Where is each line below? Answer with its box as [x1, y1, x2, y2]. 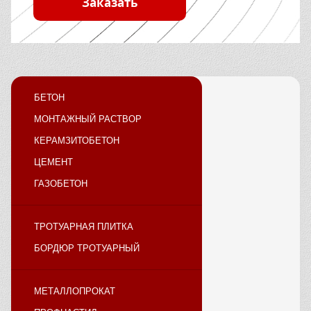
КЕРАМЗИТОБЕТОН [34, 135, 119, 146]
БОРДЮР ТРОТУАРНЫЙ [34, 243, 140, 254]
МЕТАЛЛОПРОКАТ [34, 286, 115, 297]
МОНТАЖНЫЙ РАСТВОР [34, 114, 142, 125]
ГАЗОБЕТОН [34, 178, 87, 190]
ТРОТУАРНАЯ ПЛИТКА [34, 221, 133, 233]
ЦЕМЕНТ [34, 157, 73, 168]
